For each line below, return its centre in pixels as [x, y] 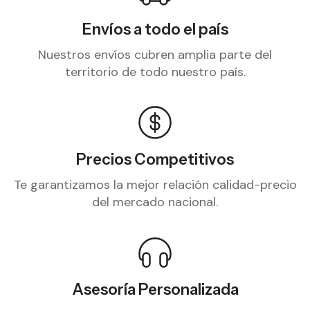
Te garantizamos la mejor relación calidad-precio [155, 184]
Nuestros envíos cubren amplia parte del [155, 54]
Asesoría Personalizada [155, 289]
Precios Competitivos [155, 159]
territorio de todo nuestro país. [155, 72]
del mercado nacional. [155, 202]
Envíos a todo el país [155, 29]
